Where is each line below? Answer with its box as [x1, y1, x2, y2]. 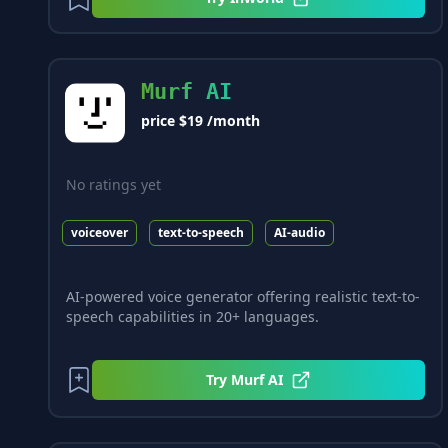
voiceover [71, 223, 128, 241]
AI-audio [274, 223, 325, 241]
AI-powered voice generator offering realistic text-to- [66, 286, 420, 306]
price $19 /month [141, 111, 260, 131]
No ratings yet [66, 175, 161, 195]
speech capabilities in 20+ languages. [66, 306, 319, 326]
